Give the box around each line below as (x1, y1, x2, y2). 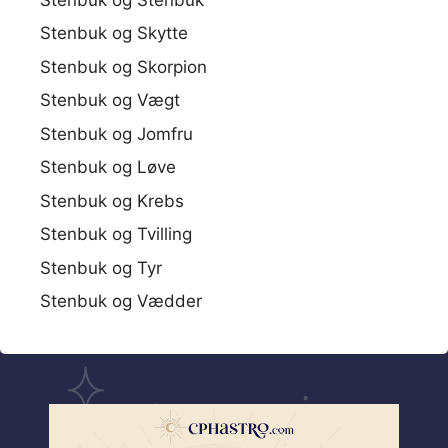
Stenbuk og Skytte (40, 23, 188, 43)
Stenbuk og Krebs (40, 190, 184, 211)
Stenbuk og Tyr (40, 257, 162, 278)
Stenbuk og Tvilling (40, 224, 192, 244)
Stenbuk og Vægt (40, 90, 180, 110)
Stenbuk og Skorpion (40, 56, 207, 77)
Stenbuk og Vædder (40, 291, 202, 311)
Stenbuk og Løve (40, 157, 176, 177)
